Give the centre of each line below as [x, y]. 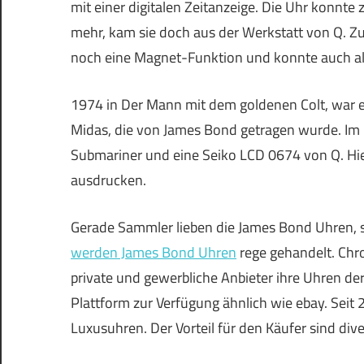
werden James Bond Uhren [154, 253]
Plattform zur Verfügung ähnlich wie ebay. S [205, 303]
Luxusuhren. [110, 328]
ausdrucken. [108, 180]
